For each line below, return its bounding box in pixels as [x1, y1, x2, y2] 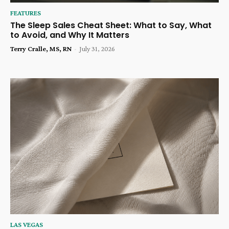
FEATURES [10, 9, 41, 17]
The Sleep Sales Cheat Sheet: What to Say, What [10, 19, 212, 32]
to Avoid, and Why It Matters [10, 29, 129, 41]
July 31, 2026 [79, 44, 115, 53]
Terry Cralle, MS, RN [10, 44, 72, 53]
